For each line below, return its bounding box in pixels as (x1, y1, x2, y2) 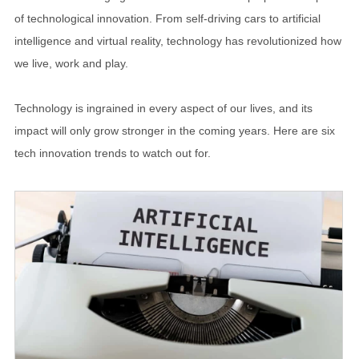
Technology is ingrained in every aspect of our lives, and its (14, 102, 313, 115)
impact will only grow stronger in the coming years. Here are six (14, 124, 335, 137)
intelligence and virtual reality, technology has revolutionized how (14, 34, 341, 47)
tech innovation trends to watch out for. (14, 147, 211, 159)
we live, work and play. (14, 57, 128, 70)
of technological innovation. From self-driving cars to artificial (14, 12, 321, 25)
